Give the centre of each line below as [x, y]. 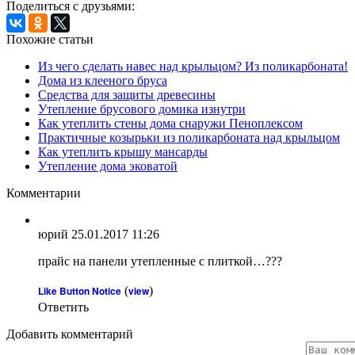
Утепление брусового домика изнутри [142, 109]
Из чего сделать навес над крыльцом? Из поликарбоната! [193, 67]
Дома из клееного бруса [103, 81]
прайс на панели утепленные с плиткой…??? [160, 261]
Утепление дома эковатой [108, 166]
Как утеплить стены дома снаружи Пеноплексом [170, 124]
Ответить [63, 307]
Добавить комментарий [70, 334]
